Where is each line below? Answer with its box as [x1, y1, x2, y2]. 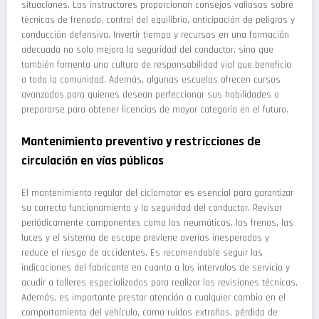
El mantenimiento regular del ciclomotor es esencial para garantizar [21, 187, 293, 200]
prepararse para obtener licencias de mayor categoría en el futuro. [21, 103, 288, 117]
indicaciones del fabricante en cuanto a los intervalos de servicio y [21, 261, 290, 275]
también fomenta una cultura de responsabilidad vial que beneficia [21, 58, 291, 72]
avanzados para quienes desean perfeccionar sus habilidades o [21, 88, 279, 102]
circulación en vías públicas [21, 152, 164, 169]
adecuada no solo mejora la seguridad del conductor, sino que [21, 43, 273, 57]
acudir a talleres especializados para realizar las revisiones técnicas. [21, 276, 298, 290]
